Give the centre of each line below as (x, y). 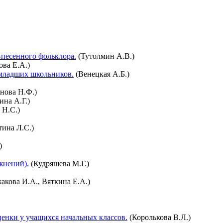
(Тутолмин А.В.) (105, 56)
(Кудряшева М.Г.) (59, 164)
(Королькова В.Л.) (159, 217)
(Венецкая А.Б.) (102, 74)
